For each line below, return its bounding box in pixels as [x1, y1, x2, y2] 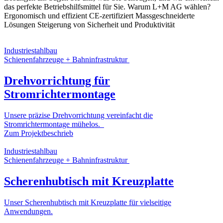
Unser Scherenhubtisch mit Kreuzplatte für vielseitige [4, 198, 171, 207]
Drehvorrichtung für [4, 74, 110, 87]
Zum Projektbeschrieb [4, 128, 73, 137]
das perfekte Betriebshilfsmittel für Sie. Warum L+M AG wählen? [4, 2, 211, 11]
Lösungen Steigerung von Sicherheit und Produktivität [4, 20, 175, 29]
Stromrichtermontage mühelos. [4, 119, 104, 128]
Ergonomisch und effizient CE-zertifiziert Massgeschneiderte [4, 11, 195, 20]
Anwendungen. [4, 207, 53, 216]
